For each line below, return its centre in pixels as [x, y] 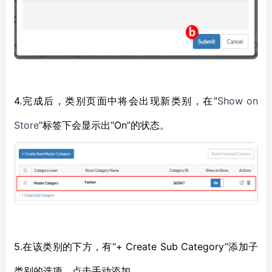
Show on [238, 101]
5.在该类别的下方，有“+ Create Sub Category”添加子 [136, 246]
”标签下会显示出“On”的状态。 [104, 125]
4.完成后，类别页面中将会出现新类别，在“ [116, 101]
